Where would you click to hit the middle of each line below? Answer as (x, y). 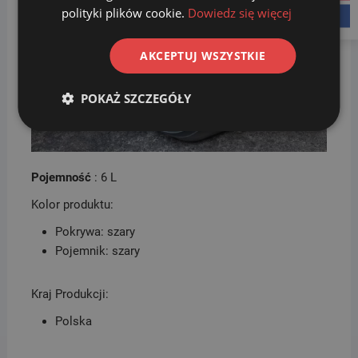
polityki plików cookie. (125, 13)
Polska (73, 321)
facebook (318, 16)
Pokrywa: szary (95, 231)
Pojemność (61, 177)
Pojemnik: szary (97, 251)
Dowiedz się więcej (240, 13)
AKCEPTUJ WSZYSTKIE (203, 56)
